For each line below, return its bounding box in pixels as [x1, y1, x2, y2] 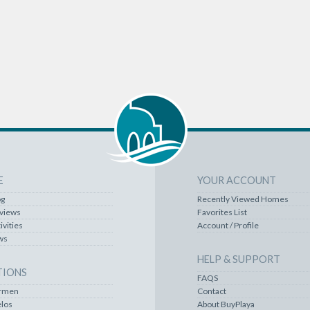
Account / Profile [197, 219, 259, 230]
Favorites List [197, 206, 247, 217]
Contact [197, 285, 226, 296]
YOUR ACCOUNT [197, 174, 276, 186]
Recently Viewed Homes [197, 193, 289, 204]
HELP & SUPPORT [197, 253, 280, 265]
